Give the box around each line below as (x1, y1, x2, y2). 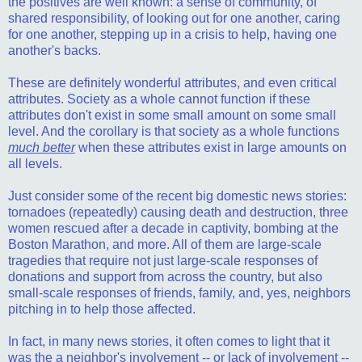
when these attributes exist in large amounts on (75, 140, 347, 154)
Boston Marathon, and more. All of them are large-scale (8, 237, 322, 251)
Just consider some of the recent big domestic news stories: (8, 188, 347, 203)
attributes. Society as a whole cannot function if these (8, 91, 310, 106)
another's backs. (8, 43, 101, 57)
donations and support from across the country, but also (8, 269, 322, 284)
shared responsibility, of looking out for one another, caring (8, 11, 340, 25)
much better (8, 140, 75, 154)
